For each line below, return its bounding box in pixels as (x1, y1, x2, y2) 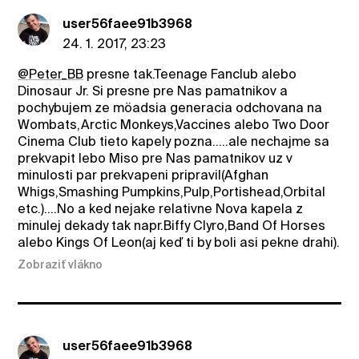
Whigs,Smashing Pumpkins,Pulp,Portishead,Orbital (18, 184, 326, 200)
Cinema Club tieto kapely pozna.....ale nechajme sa (18, 133, 330, 149)
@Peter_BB (18, 66, 84, 82)
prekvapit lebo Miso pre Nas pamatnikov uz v (18, 150, 293, 166)
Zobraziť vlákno (18, 258, 103, 272)
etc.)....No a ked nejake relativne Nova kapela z (18, 200, 304, 216)
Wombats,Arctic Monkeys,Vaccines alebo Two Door (18, 116, 330, 132)
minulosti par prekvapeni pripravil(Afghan (18, 167, 269, 183)
